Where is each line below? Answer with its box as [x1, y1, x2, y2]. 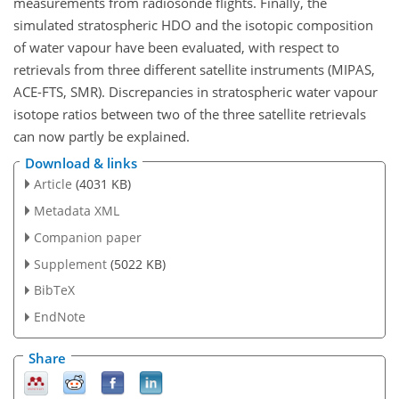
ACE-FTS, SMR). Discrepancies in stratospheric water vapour [13, 82, 378, 101]
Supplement [33, 255, 107, 273]
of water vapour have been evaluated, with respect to [13, 37, 339, 56]
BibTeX [33, 281, 75, 299]
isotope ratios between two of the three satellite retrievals [13, 104, 366, 123]
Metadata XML [33, 201, 119, 219]
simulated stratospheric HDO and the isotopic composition [13, 15, 373, 34]
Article [33, 175, 72, 192]
